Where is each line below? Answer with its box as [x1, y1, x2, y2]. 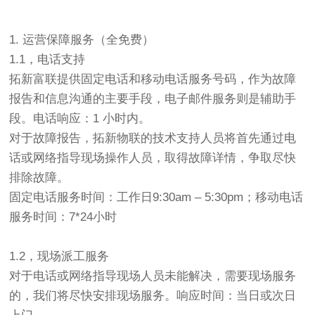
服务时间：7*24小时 [9, 210, 117, 224]
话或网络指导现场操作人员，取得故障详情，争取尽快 [9, 151, 297, 165]
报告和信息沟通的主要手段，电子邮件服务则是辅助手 [9, 92, 297, 106]
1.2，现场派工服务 [9, 250, 110, 264]
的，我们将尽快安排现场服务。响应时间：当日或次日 [9, 289, 297, 303]
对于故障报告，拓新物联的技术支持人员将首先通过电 [9, 131, 297, 146]
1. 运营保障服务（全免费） [9, 33, 155, 47]
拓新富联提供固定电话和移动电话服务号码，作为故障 [9, 72, 297, 86]
